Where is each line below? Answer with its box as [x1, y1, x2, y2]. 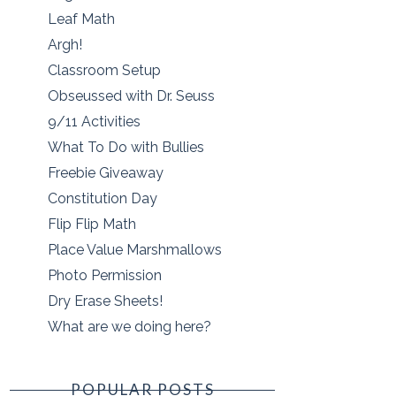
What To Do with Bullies [48, 139, 205, 156]
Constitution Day [48, 190, 158, 208]
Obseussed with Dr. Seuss [48, 88, 216, 105]
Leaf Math [48, 11, 116, 28]
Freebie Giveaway [48, 164, 164, 182]
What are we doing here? [48, 318, 212, 336]
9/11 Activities [48, 113, 141, 131]
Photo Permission [48, 267, 163, 285]
